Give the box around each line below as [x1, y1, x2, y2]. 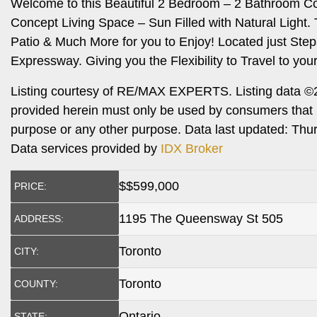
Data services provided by [11, 142, 161, 156]
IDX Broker [161, 142, 223, 156]
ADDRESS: [14, 213, 64, 224]
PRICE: [14, 180, 47, 192]
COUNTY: [14, 278, 58, 289]
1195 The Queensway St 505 [119, 212, 283, 226]
